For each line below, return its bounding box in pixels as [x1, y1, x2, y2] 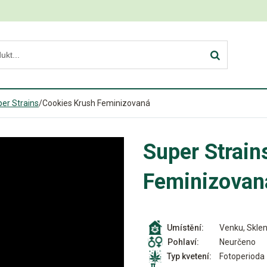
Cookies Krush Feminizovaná [42, 98, 150, 108]
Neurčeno [219, 237, 256, 247]
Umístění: [167, 223, 204, 232]
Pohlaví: [167, 237, 199, 247]
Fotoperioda [219, 251, 265, 261]
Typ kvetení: [167, 252, 212, 261]
